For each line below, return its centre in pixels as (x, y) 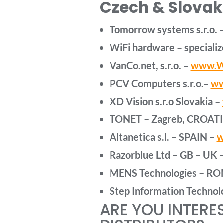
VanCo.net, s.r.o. (146, 65)
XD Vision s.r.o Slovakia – (166, 101)
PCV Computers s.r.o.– (160, 83)
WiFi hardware (142, 47)
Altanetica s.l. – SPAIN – (163, 137)
